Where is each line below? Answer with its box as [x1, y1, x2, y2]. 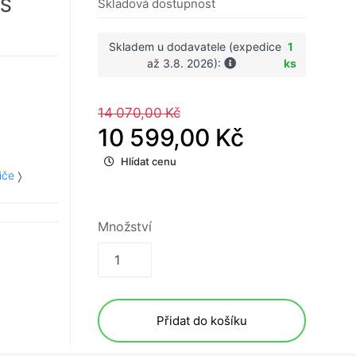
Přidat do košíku [157, 313, 247, 329]
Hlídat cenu [121, 155, 176, 168]
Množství [98, 219, 152, 235]
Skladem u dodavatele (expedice [109, 40, 282, 54]
